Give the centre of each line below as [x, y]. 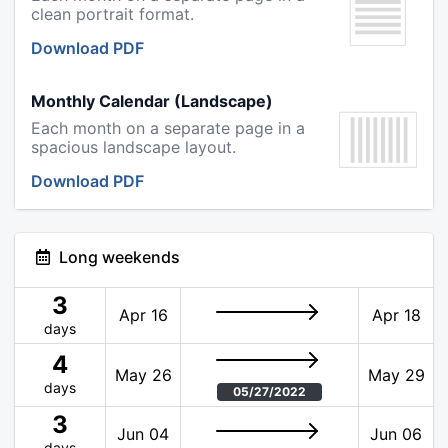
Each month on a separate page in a [168, 128]
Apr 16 [143, 315]
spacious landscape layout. [133, 147]
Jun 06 [396, 434]
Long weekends [119, 257]
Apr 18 [396, 315]
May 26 [143, 375]
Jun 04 [143, 434]
